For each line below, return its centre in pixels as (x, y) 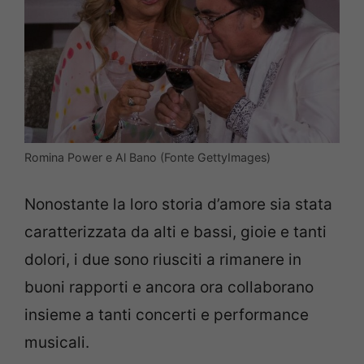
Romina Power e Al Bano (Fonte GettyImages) (147, 158)
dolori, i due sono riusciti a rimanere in (163, 259)
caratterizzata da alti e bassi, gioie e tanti (175, 232)
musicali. (57, 342)
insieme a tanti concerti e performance (167, 314)
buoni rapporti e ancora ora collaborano (169, 287)
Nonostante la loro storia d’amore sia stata (178, 204)
